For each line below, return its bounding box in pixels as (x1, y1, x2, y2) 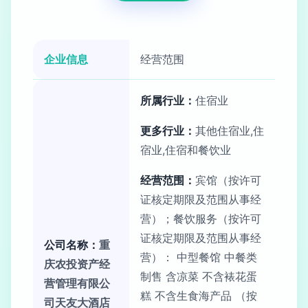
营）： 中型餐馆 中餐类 (140, 250, 257, 264)
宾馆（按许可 (195, 173, 261, 187)
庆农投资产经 (44, 257, 110, 271)
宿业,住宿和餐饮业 (140, 143, 231, 157)
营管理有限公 (44, 276, 110, 290)
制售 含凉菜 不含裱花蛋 (140, 269, 257, 283)
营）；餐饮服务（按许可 (140, 212, 261, 225)
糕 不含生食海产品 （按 (140, 289, 257, 302)
